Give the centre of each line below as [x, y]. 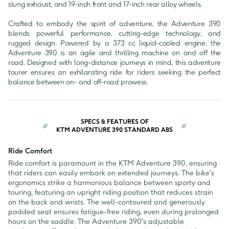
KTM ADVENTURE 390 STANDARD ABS [114, 130]
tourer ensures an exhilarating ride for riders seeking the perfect [114, 73]
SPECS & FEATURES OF [114, 122]
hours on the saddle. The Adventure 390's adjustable [96, 222]
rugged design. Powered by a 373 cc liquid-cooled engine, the [114, 43]
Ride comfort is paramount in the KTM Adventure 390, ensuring [112, 164]
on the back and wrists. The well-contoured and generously [107, 202]
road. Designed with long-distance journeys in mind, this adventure [114, 63]
